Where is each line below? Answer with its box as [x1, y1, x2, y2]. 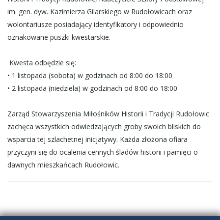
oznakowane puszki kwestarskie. [7, 32, 110, 42]
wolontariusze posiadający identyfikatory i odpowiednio [7, 19, 184, 29]
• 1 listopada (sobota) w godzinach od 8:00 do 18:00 [7, 70, 172, 80]
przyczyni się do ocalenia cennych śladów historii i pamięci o [7, 147, 198, 157]
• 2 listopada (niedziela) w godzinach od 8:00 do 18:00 [7, 83, 177, 93]
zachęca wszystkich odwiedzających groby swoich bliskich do [7, 121, 201, 131]
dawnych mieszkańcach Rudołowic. [7, 160, 119, 169]
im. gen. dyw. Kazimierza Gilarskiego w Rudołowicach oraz [7, 6, 192, 16]
